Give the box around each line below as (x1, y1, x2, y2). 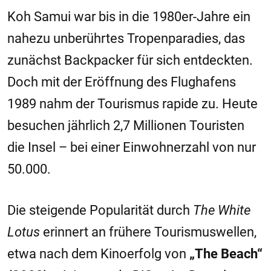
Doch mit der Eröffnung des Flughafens (7, 74, 236, 90)
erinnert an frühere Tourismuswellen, (40, 224, 256, 240)
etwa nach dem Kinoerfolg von (7, 246, 189, 261)
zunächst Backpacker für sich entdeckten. (7, 53, 253, 68)
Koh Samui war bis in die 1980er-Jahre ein (7, 9, 250, 24)
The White (193, 203, 250, 218)
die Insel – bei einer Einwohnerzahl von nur (7, 140, 256, 155)
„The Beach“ (189, 246, 263, 261)
